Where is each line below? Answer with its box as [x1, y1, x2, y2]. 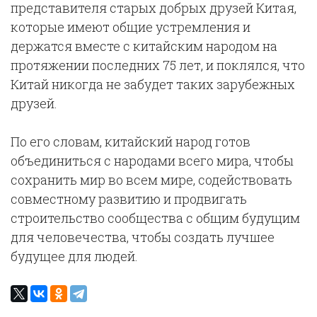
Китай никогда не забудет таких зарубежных [11, 76, 295, 93]
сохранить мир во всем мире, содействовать [11, 171, 292, 188]
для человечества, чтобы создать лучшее [11, 229, 275, 246]
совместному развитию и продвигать [11, 190, 247, 207]
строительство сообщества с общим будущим [11, 209, 300, 226]
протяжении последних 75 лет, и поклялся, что [11, 57, 305, 74]
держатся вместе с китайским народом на [11, 38, 277, 54]
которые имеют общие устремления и [11, 18, 250, 35]
